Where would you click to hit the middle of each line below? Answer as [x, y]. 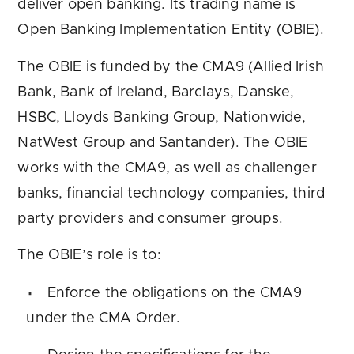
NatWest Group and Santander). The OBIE [163, 143]
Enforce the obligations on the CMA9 [174, 294]
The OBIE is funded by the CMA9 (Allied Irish [171, 67]
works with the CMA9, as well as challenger [167, 168]
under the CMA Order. [104, 319]
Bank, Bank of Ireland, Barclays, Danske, [156, 92]
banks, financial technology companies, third [171, 193]
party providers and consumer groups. [150, 218]
